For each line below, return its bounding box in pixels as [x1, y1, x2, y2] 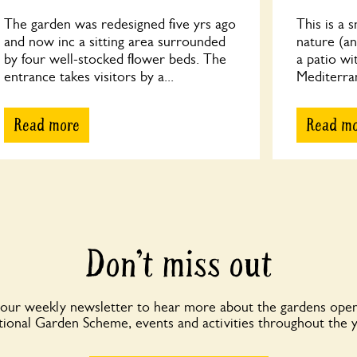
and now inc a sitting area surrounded [4, 33, 226, 49]
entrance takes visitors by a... [4, 69, 175, 84]
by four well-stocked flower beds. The [4, 51, 227, 67]
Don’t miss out [84, 241, 273, 288]
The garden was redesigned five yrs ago [4, 16, 237, 32]
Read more [14, 114, 80, 136]
